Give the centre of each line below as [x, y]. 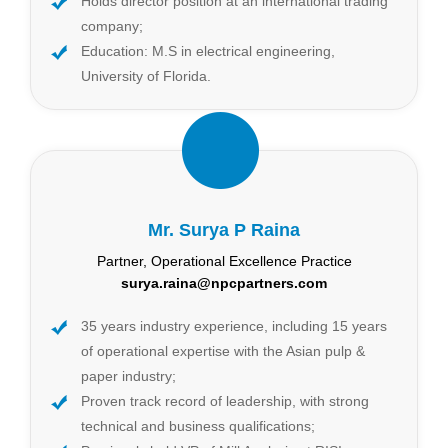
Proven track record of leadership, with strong [225, 400]
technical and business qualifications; [198, 425]
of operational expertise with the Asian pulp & [223, 350]
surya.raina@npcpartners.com [224, 282]
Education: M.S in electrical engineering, [208, 50]
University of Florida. [146, 75]
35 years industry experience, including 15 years [234, 325]
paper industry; [128, 375]
